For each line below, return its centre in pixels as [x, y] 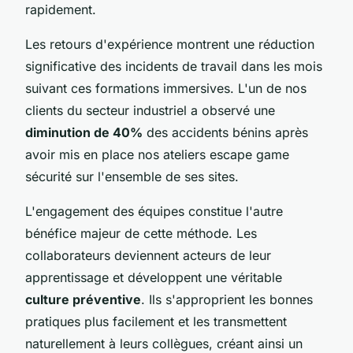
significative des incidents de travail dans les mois [174, 66]
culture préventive [83, 299]
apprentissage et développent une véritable [154, 277]
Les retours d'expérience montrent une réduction [170, 44]
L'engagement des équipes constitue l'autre [154, 211]
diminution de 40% [84, 132]
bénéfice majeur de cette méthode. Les [141, 233]
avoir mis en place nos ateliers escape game [157, 154]
